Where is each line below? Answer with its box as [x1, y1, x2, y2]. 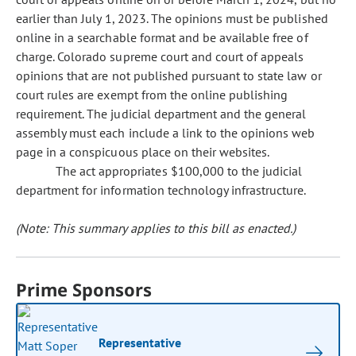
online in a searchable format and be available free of [16, 29, 308, 45]
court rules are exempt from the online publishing [16, 87, 288, 103]
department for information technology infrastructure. [16, 182, 307, 198]
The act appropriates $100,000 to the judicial [56, 163, 303, 179]
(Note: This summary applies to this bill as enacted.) [16, 220, 296, 236]
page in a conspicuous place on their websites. [16, 144, 270, 160]
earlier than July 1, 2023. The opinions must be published [16, 10, 328, 26]
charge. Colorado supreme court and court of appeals [16, 48, 304, 64]
